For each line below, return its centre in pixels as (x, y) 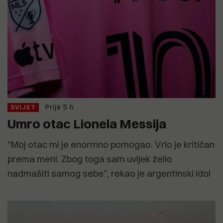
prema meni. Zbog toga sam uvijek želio (90, 159)
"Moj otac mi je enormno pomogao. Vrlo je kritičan (111, 145)
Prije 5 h (60, 107)
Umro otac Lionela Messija (87, 124)
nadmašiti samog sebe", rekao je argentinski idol (109, 174)
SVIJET (23, 108)
